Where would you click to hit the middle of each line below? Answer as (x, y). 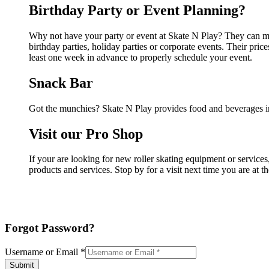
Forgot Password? (50, 228)
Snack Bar (61, 83)
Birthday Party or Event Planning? (137, 10)
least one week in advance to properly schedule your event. (141, 57)
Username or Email (43, 252)
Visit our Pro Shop (86, 134)
